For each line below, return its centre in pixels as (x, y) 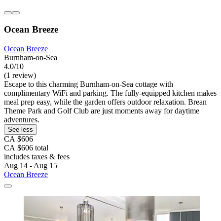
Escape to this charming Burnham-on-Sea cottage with (89, 84)
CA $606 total (26, 147)
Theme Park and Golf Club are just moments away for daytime (102, 110)
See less (20, 129)
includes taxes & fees (37, 156)
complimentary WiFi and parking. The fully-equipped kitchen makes (110, 93)
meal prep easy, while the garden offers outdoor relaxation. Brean (105, 102)
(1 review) (20, 75)
